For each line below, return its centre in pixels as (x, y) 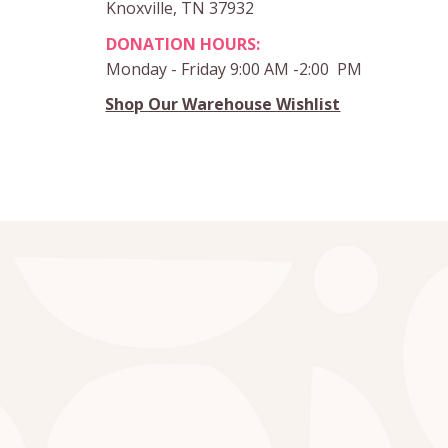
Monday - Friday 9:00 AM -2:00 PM (236, 68)
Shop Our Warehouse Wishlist (223, 104)
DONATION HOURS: (183, 43)
